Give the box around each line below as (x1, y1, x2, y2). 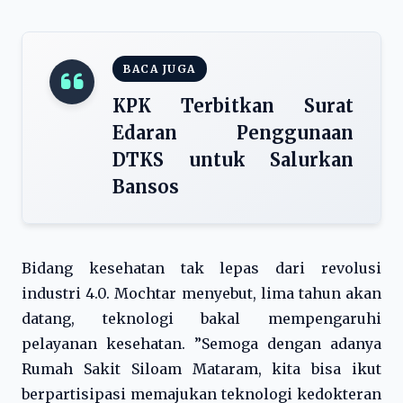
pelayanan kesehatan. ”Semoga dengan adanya (22, 335, 381, 353)
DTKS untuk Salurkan (112, 148, 354, 171)
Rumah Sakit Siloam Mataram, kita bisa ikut (22, 360, 381, 378)
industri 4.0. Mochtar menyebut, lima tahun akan (22, 284, 381, 302)
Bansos (112, 175, 179, 198)
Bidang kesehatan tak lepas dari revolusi (22, 259, 381, 277)
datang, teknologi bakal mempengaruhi (22, 309, 381, 327)
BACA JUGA (123, 62, 196, 76)
